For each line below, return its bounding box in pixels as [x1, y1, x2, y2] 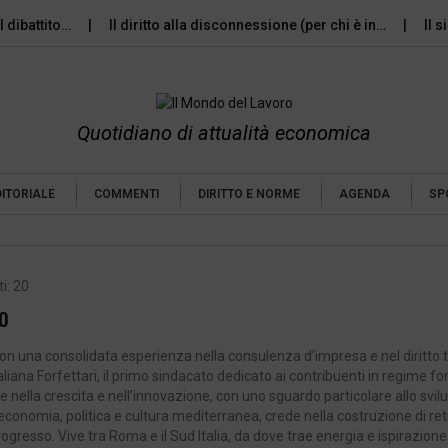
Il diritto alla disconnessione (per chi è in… [63, 17, 344, 33]
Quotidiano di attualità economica [77, 121, 371, 146]
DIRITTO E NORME [198, 187, 300, 202]
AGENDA [339, 187, 390, 202]
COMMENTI [94, 187, 159, 202]
